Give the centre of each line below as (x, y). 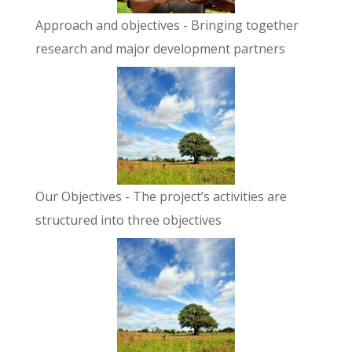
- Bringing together (239, 26)
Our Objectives (78, 197)
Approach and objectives (107, 26)
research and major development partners (160, 49)
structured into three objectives (128, 220)
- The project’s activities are (204, 197)
